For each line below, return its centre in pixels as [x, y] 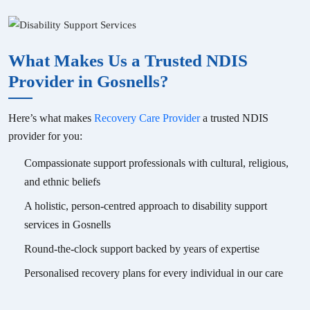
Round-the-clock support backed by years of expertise [142, 248]
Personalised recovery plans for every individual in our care [154, 273]
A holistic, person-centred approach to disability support [146, 206]
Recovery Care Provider [147, 118]
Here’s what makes [51, 118]
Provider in [53, 81]
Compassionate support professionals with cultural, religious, [156, 163]
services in [48, 224]
